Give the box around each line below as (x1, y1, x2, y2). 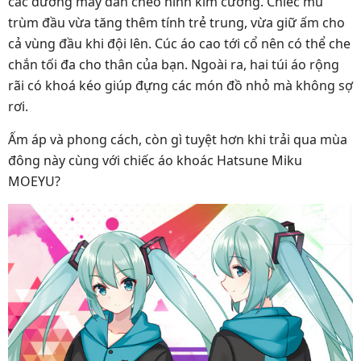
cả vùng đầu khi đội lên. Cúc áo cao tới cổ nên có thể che (8, 34, 351, 52)
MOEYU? (8, 172, 60, 190)
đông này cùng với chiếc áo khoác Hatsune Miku (8, 151, 302, 169)
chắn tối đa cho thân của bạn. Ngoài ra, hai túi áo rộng (8, 55, 339, 73)
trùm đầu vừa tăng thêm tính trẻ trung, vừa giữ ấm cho (8, 13, 345, 31)
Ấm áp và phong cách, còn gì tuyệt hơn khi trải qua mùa (8, 130, 347, 148)
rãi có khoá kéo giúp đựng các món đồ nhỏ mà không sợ (8, 76, 353, 94)
